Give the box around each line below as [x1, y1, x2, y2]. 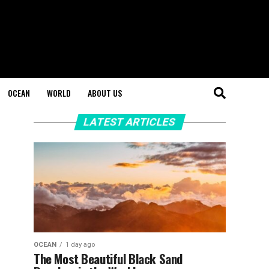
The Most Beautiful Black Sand [34, 249, 183, 268]
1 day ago [65, 241, 95, 249]
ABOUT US [88, 86, 122, 99]
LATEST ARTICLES [82, 116, 177, 128]
